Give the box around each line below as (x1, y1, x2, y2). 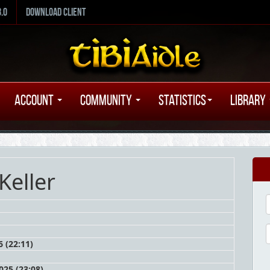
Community (80, 92, 134, 108)
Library (230, 92, 268, 108)
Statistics (159, 92, 206, 108)
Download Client (26, 6, 86, 18)
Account (14, 92, 56, 108)
